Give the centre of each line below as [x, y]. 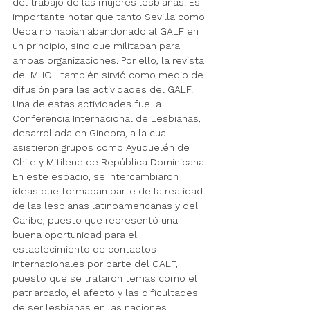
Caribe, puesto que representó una [97, 220]
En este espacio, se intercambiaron [97, 177]
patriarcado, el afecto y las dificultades [107, 293]
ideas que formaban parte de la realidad [109, 191]
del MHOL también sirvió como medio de [109, 75]
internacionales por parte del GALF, [97, 264]
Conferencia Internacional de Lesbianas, [108, 119]
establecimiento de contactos [86, 249]
